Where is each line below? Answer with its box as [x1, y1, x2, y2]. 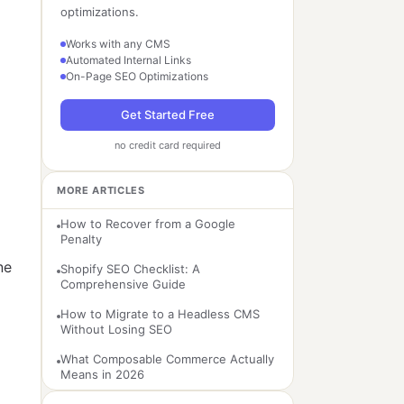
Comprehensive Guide [60, 277, 186, 291]
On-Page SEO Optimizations [66, 69, 208, 83]
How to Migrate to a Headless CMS [60, 307, 260, 321]
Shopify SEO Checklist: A [60, 262, 200, 276]
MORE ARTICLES [57, 184, 145, 197]
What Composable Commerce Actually [60, 352, 274, 366]
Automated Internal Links [66, 53, 191, 67]
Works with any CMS [66, 37, 170, 50]
